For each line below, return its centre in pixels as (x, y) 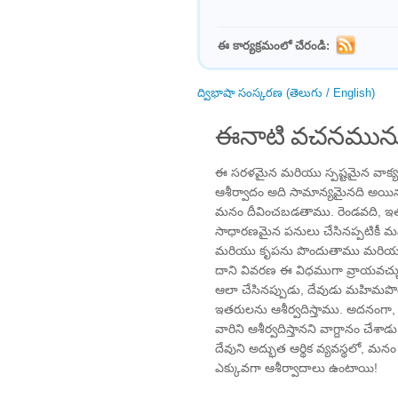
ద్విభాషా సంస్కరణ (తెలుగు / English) (286, 93)
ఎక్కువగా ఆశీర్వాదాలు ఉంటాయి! (296, 368)
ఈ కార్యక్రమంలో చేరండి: (274, 46)
